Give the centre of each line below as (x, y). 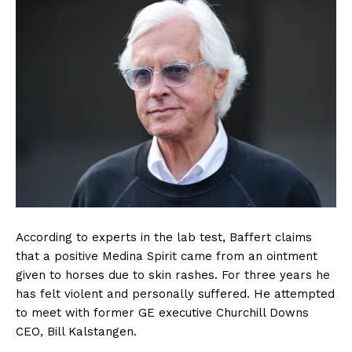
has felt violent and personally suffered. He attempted (175, 294)
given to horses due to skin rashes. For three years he (173, 275)
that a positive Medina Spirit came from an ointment (167, 257)
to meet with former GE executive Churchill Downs (162, 313)
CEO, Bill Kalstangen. (76, 332)
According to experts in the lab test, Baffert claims (164, 238)
